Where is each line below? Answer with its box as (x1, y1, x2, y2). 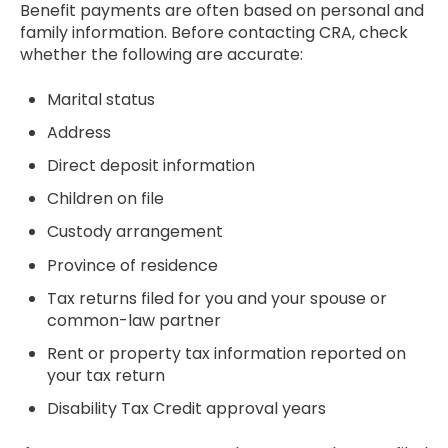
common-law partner (47, 308, 222, 332)
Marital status (47, 87, 156, 111)
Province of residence (47, 253, 219, 277)
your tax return (47, 363, 166, 387)
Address (47, 120, 112, 144)
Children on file (47, 187, 165, 211)
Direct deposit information (47, 153, 256, 177)
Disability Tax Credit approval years (47, 397, 327, 421)
